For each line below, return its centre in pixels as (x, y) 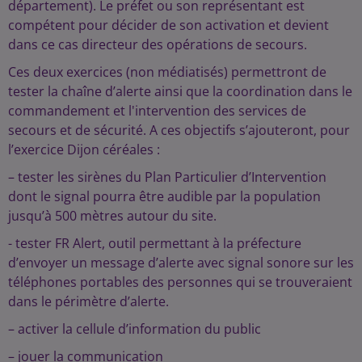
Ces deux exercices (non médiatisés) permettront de (167, 72)
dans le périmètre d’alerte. (88, 301)
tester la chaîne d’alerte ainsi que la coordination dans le (180, 91)
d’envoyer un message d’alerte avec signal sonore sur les (181, 263)
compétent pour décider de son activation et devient (168, 25)
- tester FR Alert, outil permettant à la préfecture (155, 243)
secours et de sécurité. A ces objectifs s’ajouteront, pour (179, 130)
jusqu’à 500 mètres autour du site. (112, 216)
